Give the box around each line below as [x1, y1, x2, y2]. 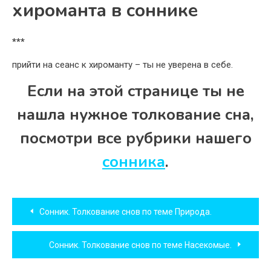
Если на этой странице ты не [27, 80, 244, 102]
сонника [102, 151, 165, 173]
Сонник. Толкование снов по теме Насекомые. [49, 240, 232, 250]
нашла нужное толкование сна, [17, 104, 254, 126]
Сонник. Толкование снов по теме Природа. [39, 207, 212, 217]
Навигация [11, 192, 107, 218]
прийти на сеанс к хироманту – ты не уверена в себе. [12, 59, 233, 71]
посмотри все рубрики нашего [19, 128, 252, 149]
